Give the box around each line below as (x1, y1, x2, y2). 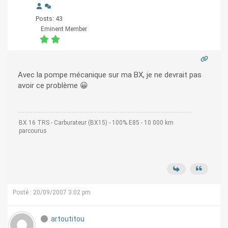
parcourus (19, 127, 47, 135)
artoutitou (51, 215, 84, 223)
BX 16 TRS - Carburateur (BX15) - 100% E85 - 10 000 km (19, 119, 174, 127)
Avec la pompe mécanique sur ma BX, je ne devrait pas (18, 70, 202, 80)
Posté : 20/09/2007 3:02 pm (13, 189, 91, 196)
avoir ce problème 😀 (80, 81, 88, 91)
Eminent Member (41, 25, 87, 33)
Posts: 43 (36, 15, 63, 23)
